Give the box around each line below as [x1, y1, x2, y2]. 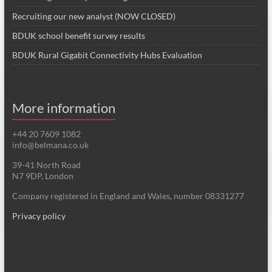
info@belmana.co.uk [12, 140, 89, 151]
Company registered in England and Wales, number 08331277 [12, 191, 244, 202]
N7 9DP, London [12, 171, 73, 182]
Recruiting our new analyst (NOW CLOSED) [12, 11, 175, 22]
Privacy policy [12, 211, 66, 222]
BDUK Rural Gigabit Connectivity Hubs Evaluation [12, 50, 202, 61]
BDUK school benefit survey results [12, 30, 145, 41]
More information [12, 100, 115, 117]
